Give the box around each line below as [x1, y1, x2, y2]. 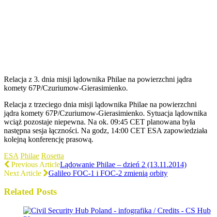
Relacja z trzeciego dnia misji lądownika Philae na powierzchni [4, 100, 197, 108]
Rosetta [41, 151, 64, 160]
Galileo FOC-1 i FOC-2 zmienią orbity [48, 169, 168, 177]
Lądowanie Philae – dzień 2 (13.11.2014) [60, 160, 186, 169]
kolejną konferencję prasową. [4, 135, 93, 143]
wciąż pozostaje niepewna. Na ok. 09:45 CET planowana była [4, 117, 195, 126]
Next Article [4, 169, 43, 177]
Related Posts [4, 186, 57, 197]
